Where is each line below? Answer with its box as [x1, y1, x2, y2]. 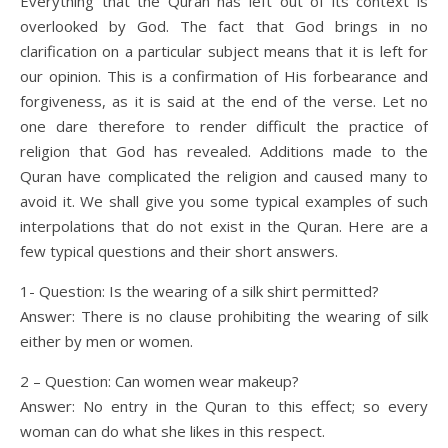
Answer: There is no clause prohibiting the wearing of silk [20, 305, 428, 326]
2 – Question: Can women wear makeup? [20, 370, 299, 391]
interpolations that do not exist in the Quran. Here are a [20, 215, 428, 236]
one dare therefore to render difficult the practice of [20, 115, 428, 136]
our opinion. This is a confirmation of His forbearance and [20, 65, 428, 86]
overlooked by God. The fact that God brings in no [20, 15, 428, 36]
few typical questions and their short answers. [20, 240, 338, 261]
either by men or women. [20, 330, 193, 351]
